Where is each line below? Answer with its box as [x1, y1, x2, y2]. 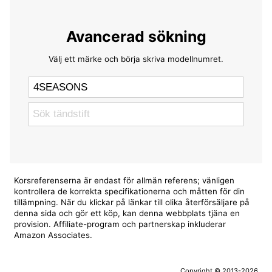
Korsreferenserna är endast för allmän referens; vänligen [14, 175, 235, 186]
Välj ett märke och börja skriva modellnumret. [49, 53, 223, 64]
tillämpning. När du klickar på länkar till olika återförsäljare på [14, 197, 250, 208]
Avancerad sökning [66, 27, 206, 46]
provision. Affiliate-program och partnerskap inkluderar [14, 219, 226, 229]
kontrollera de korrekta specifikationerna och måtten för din [14, 186, 245, 197]
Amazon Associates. [14, 230, 93, 240]
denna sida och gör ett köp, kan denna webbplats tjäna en [14, 208, 240, 219]
